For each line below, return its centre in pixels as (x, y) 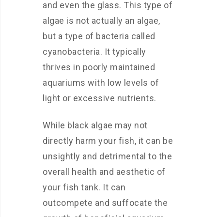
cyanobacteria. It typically (94, 52)
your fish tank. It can (84, 187)
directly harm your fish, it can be (108, 141)
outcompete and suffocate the (105, 203)
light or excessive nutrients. (100, 98)
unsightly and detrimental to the (107, 156)
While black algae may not (95, 125)
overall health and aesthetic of (104, 172)
